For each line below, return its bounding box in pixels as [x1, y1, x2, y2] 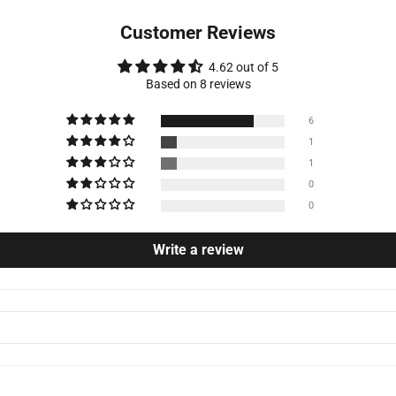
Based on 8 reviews [145, 76, 251, 91]
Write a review [152, 240, 244, 258]
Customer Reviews [120, 21, 276, 43]
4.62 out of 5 [209, 59, 278, 74]
